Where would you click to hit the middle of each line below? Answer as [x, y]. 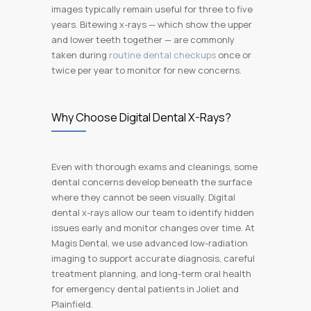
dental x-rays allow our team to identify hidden [153, 212]
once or [234, 55]
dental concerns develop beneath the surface [152, 182]
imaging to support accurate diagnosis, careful [153, 258]
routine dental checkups [161, 55]
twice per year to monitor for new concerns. [146, 70]
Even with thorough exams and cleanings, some [154, 167]
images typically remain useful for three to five [152, 9]
